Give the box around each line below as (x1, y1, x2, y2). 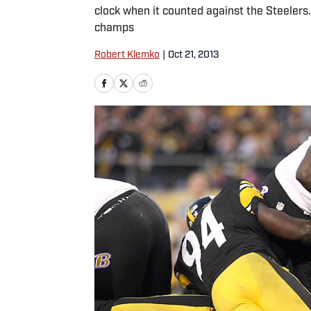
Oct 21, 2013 (168, 50, 219, 60)
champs (94, 23, 134, 34)
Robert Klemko (94, 50, 160, 60)
